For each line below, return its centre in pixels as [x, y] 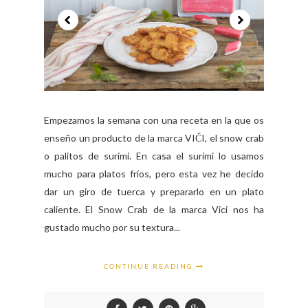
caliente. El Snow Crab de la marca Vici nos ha [154, 209]
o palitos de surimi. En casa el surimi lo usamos [154, 155]
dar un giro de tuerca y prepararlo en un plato [154, 191]
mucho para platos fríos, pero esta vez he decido [154, 173]
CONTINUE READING [150, 266]
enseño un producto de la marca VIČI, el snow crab [154, 137]
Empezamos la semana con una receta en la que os [154, 120]
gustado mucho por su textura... [112, 227]
